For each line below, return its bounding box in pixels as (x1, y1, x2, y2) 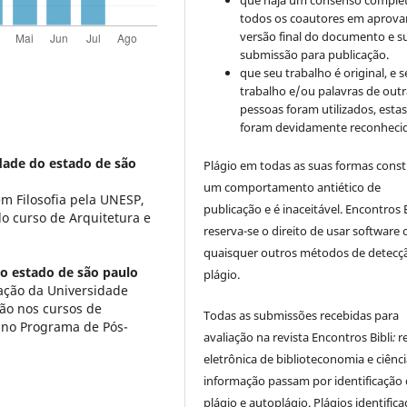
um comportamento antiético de (203, 179, 382, 196)
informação (203, 372, 266, 389)
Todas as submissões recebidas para (203, 306, 400, 323)
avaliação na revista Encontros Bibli (203, 328, 393, 345)
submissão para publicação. (240, 46, 390, 64)
